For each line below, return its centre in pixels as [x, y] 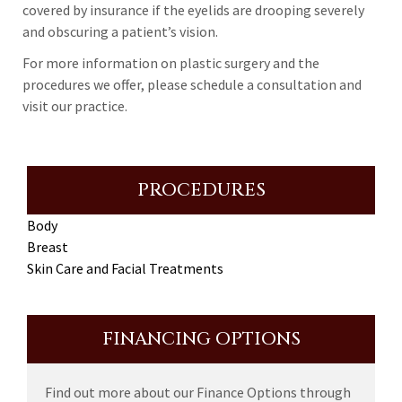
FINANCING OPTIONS [201, 339]
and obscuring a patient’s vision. [120, 31]
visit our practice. [75, 106]
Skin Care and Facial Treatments [125, 268]
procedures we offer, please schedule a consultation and [192, 84]
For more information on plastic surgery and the [171, 63]
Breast [48, 247]
